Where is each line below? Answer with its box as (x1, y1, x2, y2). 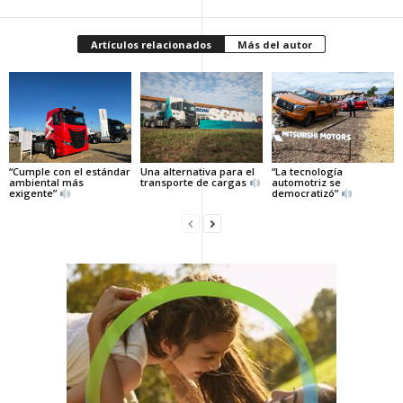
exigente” (9, 186, 59, 201)
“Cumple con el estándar (9, 165, 130, 179)
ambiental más (9, 175, 84, 190)
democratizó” (271, 186, 341, 201)
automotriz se (271, 175, 341, 190)
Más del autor (237, 37, 312, 51)
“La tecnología (271, 165, 343, 179)
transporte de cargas (139, 175, 249, 190)
